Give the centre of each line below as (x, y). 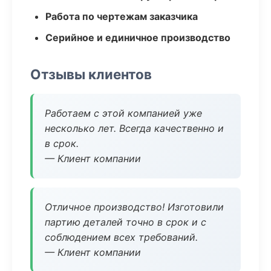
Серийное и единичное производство (138, 38)
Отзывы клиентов (91, 74)
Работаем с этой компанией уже (123, 113)
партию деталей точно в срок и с (126, 222)
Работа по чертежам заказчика (122, 16)
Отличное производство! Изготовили (134, 207)
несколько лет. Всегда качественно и (134, 128)
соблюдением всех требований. (121, 237)
